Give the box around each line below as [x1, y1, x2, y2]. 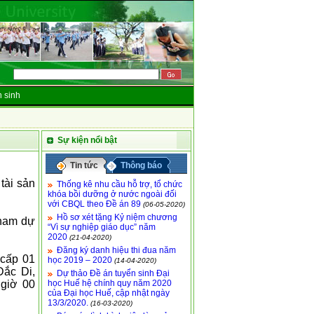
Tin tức [70, 161, 98, 170]
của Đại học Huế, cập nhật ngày [48, 288, 170, 298]
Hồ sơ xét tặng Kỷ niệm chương [57, 212, 177, 222]
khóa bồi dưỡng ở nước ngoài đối [48, 189, 177, 199]
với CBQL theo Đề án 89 [48, 199, 141, 209]
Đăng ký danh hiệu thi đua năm [57, 245, 176, 255]
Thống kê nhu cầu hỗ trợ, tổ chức [57, 179, 182, 189]
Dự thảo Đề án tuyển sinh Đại [57, 268, 170, 278]
